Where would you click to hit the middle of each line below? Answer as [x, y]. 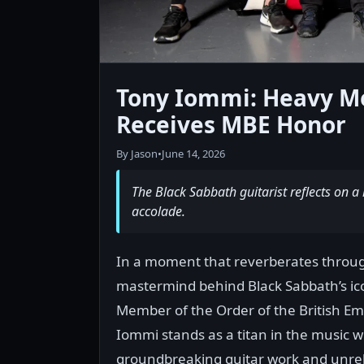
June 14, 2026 [193, 154]
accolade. [158, 211]
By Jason [137, 154]
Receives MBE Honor [231, 124]
